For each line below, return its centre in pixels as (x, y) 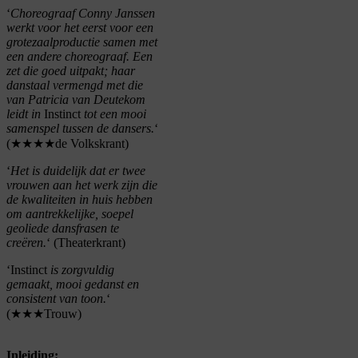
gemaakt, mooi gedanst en (73, 284)
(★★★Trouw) (44, 314)
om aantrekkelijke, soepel (70, 214)
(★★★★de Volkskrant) (68, 144)
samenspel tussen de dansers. (80, 129)
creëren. (26, 243)
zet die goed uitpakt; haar (71, 71)
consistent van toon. (56, 299)
